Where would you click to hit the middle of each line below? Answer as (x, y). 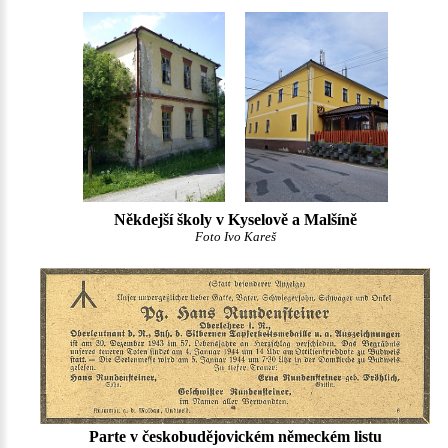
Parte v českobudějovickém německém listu (235, 437)
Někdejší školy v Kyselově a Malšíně (235, 219)
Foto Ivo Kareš (235, 236)
